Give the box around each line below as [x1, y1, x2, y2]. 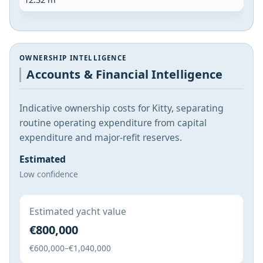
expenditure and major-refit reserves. [19, 131, 182, 144]
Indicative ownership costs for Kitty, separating [19, 102, 224, 115]
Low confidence [19, 168, 78, 180]
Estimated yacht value [29, 204, 126, 218]
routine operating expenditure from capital [19, 116, 207, 130]
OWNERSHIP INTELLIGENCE [19, 53, 127, 62]
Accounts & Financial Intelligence [26, 66, 223, 82]
